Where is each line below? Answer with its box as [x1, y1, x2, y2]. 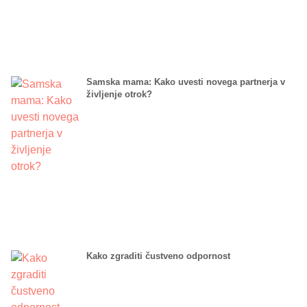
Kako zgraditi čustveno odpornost [86, 250, 230, 261]
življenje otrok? [86, 88, 152, 99]
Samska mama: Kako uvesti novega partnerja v [86, 76, 285, 87]
